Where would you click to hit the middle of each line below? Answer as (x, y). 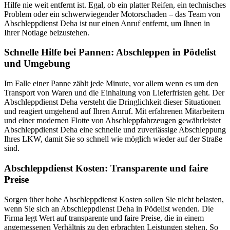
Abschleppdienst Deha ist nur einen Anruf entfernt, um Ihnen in (107, 23)
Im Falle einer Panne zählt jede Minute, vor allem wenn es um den (111, 84)
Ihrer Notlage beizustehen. (47, 32)
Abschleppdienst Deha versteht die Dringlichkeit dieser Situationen (112, 102)
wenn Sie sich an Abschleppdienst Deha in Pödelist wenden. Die (109, 208)
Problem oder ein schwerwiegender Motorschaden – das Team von (112, 14)
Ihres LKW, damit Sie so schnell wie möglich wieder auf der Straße (113, 139)
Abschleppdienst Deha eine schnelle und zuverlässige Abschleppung (115, 130)
